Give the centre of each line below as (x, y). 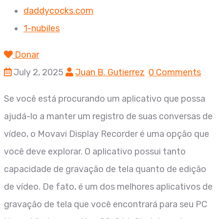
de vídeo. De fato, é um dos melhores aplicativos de (108, 187)
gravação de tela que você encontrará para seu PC (106, 204)
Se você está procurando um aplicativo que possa (105, 99)
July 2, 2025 (39, 72)
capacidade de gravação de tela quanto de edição (105, 169)
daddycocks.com (58, 11)
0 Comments (175, 72)
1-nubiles (42, 28)
